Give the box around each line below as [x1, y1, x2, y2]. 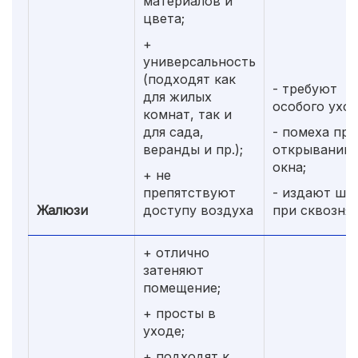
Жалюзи [37, 201, 88, 218]
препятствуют [143, 184, 236, 201]
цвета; [143, 10, 185, 26]
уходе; [143, 322, 185, 339]
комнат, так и [143, 105, 232, 122]
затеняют [143, 261, 204, 278]
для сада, [143, 123, 204, 140]
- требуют [272, 80, 337, 97]
